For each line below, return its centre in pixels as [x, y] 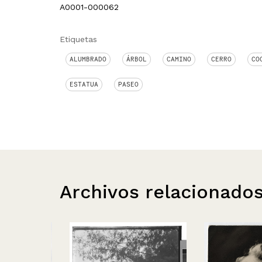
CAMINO [179, 59]
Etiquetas [78, 39]
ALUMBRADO [88, 59]
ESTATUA [84, 84]
